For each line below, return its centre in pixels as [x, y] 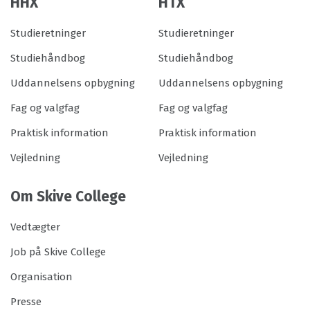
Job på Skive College [58, 252]
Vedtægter [35, 227]
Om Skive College [68, 197]
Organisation [42, 277]
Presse [26, 302]
